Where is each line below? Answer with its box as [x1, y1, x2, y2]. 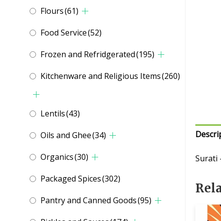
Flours [40, 5, 64, 17]
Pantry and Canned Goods [40, 195, 137, 206]
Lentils [40, 108, 65, 119]
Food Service [40, 27, 87, 38]
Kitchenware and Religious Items [40, 71, 161, 82]
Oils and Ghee [40, 130, 91, 141]
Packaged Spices [40, 173, 101, 184]
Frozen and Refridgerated [40, 49, 135, 60]
